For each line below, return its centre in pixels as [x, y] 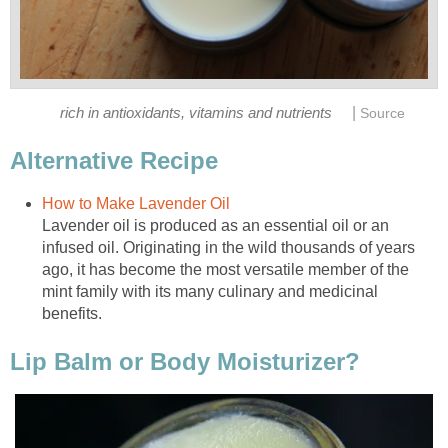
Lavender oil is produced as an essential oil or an [215, 226]
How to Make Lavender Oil [136, 204]
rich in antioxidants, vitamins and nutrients [195, 112]
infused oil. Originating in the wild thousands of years [228, 248]
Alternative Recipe [114, 161]
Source [382, 113]
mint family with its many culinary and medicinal [210, 292]
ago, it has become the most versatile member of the [225, 270]
